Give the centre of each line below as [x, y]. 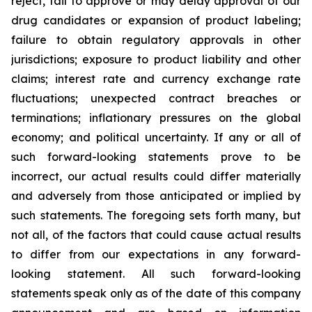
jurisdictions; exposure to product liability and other [156, 59]
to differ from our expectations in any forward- [156, 254]
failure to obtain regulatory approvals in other [156, 40]
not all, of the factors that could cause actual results [156, 235]
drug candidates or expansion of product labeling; [156, 20]
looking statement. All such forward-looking [156, 274]
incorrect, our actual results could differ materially [156, 176]
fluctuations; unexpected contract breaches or [156, 98]
